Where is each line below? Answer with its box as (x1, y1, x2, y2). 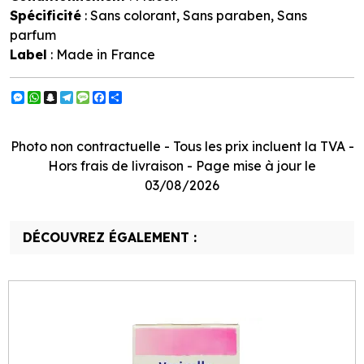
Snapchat (57, 89, 118, 106)
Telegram (73, 89, 133, 106)
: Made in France (47, 46, 155, 63)
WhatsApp (41, 89, 106, 106)
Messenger (24, 89, 93, 106)
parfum (10, 27, 56, 43)
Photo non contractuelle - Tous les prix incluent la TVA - (10, 138, 354, 154)
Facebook (106, 89, 170, 106)
